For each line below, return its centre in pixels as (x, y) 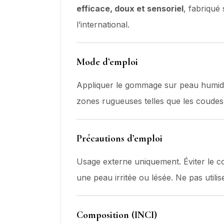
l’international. (103, 24)
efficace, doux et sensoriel (130, 8)
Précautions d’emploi (119, 138)
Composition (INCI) (117, 215)
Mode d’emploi (107, 62)
